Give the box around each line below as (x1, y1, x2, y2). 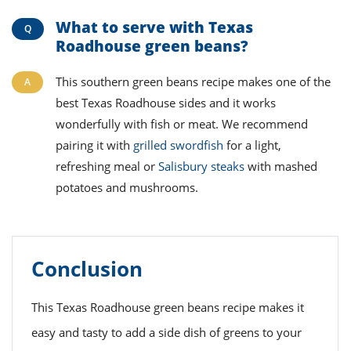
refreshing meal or (56, 157, 158, 174)
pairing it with (56, 136, 133, 153)
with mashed (244, 157, 317, 174)
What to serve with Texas (56, 16, 253, 38)
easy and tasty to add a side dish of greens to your (31, 324, 302, 340)
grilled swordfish (133, 136, 223, 153)
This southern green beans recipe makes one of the (56, 73, 331, 89)
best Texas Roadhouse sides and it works (56, 94, 276, 110)
